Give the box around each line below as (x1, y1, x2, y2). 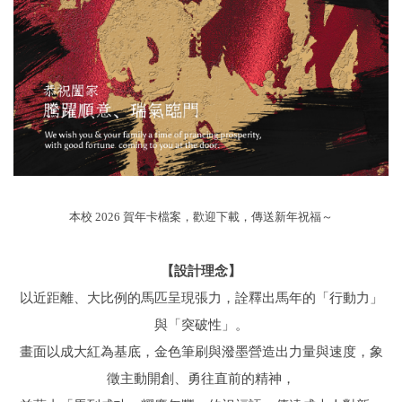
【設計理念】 (161, 262, 241, 278)
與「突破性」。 (153, 316, 249, 332)
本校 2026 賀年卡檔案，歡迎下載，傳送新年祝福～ (69, 209, 333, 223)
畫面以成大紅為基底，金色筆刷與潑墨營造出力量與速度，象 (19, 343, 383, 359)
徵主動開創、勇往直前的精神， (107, 370, 295, 386)
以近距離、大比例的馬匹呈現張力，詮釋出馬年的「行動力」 (19, 289, 383, 305)
